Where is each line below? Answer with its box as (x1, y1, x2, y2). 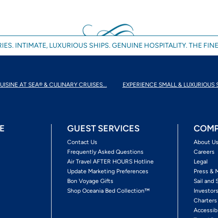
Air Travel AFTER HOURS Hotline (67, 158, 154, 165)
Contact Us (67, 139, 97, 146)
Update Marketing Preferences (67, 168, 148, 175)
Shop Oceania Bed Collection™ (67, 187, 149, 195)
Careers (194, 148, 215, 156)
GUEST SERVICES (67, 123, 140, 134)
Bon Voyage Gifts (67, 178, 113, 185)
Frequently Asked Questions (67, 148, 144, 156)
